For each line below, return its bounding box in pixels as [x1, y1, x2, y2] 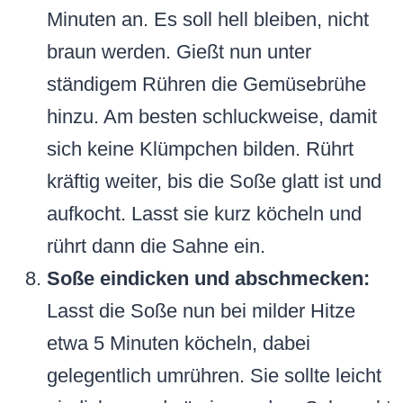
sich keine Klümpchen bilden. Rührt [47, 138, 354, 161]
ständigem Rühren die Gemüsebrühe [47, 73, 366, 96]
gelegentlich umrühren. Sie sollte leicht [47, 364, 381, 388]
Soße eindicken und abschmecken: [47, 267, 370, 291]
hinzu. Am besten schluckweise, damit [47, 105, 377, 129]
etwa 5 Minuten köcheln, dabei [47, 332, 310, 355]
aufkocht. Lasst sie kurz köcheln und [47, 202, 362, 226]
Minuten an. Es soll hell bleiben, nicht [47, 8, 369, 31]
